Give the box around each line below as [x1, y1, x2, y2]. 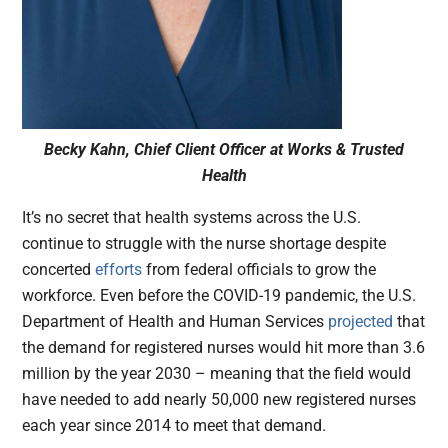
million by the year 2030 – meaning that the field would [22, 364, 412, 384]
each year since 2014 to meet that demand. [22, 416, 327, 436]
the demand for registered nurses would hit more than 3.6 [22, 338, 426, 358]
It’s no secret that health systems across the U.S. [22, 208, 362, 228]
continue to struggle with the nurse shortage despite [22, 234, 387, 254]
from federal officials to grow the [142, 260, 377, 280]
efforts [95, 260, 143, 280]
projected [328, 312, 394, 332]
